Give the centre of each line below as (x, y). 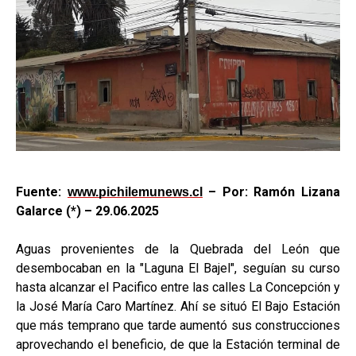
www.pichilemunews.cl (135, 192)
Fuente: (42, 192)
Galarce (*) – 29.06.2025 (87, 211)
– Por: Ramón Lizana (275, 192)
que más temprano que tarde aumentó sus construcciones (178, 325)
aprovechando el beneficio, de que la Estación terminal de (178, 344)
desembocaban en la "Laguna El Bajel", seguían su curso (178, 268)
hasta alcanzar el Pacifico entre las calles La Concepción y (178, 287)
